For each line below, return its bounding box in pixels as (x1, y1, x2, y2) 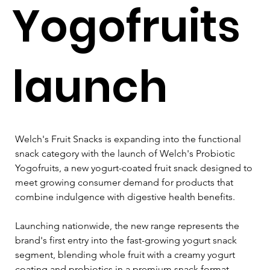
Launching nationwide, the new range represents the (15, 219, 242, 231)
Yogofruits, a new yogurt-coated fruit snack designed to (15, 162, 255, 174)
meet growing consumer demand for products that (15, 176, 236, 188)
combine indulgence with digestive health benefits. (15, 190, 235, 202)
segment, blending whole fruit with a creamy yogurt (15, 248, 237, 260)
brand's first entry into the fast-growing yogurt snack (15, 234, 239, 246)
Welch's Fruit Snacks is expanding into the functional (15, 133, 243, 145)
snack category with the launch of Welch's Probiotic (15, 147, 237, 159)
